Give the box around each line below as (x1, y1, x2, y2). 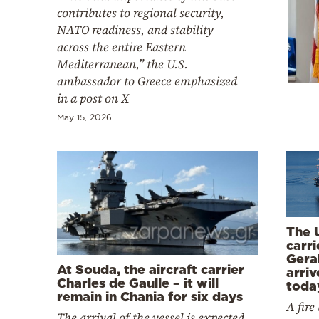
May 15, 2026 (57, 112, 112, 122)
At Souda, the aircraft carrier (57, 261, 244, 276)
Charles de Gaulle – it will (57, 275, 219, 290)
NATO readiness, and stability (57, 21, 214, 38)
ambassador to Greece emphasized (57, 72, 237, 90)
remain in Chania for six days (57, 288, 243, 303)
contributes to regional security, (57, 4, 224, 21)
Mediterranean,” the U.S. (57, 55, 188, 73)
